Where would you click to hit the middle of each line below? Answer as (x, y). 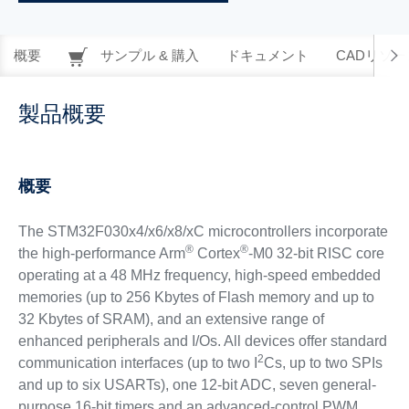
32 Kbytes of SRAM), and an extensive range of (171, 319)
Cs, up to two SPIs (323, 363)
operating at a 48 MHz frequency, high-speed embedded (199, 275)
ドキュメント (267, 55)
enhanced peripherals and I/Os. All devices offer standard (202, 341)
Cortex (216, 253)
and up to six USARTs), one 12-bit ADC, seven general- (197, 385)
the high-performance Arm (101, 253)
